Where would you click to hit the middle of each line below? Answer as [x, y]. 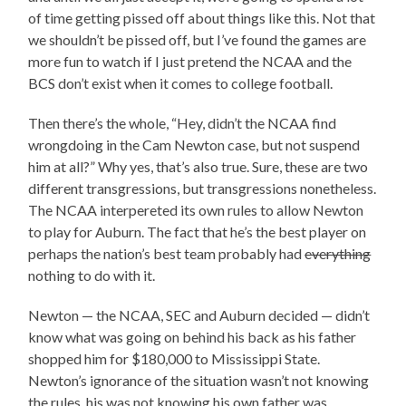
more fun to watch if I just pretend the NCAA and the [190, 61]
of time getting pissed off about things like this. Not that [202, 17]
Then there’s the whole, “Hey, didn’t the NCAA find [183, 122]
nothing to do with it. [92, 275]
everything [338, 253]
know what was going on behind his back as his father [193, 336]
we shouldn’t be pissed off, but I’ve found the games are [198, 39]
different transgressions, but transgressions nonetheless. [203, 188]
